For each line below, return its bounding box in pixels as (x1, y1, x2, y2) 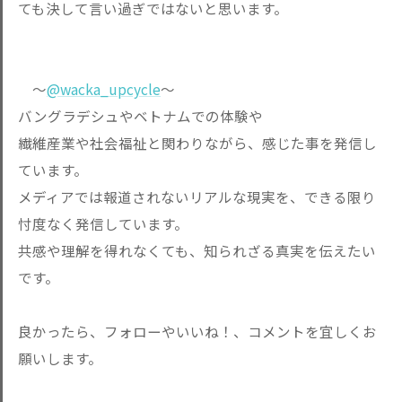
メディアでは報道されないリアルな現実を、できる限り (18, 187, 376, 206)
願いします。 (18, 348, 102, 368)
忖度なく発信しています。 (18, 214, 188, 233)
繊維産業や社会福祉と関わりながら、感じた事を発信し (18, 133, 377, 153)
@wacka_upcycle (47, 79, 161, 99)
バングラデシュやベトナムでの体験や (18, 106, 263, 126)
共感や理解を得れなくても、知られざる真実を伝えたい (18, 240, 376, 260)
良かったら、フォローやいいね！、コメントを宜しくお (18, 321, 377, 341)
